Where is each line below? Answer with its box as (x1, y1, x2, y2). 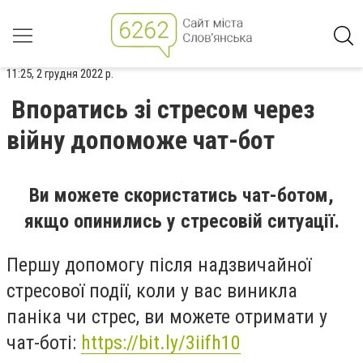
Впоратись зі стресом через (11, 94, 314, 125)
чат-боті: (6, 331, 81, 354)
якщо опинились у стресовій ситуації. (23, 210, 340, 233)
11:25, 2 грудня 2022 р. (6, 66, 113, 81)
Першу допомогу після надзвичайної (6, 253, 311, 276)
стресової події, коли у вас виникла (6, 279, 297, 302)
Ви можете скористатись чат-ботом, (29, 184, 334, 207)
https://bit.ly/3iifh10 (81, 331, 241, 354)
